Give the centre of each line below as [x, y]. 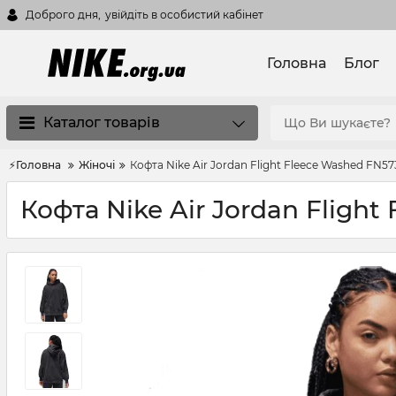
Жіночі [97, 165]
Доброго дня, [63, 15]
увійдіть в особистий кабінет [184, 15]
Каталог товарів [102, 122]
